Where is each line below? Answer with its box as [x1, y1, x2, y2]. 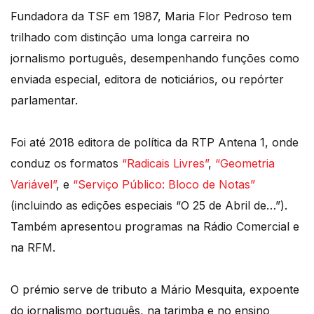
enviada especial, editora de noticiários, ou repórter [11, 71, 284, 86]
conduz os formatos [11, 156, 122, 170]
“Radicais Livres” [122, 156, 208, 170]
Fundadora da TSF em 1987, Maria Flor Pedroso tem [11, 8, 292, 23]
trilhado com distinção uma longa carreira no [11, 29, 250, 44]
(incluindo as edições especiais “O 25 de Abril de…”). [11, 198, 287, 212]
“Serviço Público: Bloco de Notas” [73, 177, 255, 191]
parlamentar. [11, 93, 78, 107]
